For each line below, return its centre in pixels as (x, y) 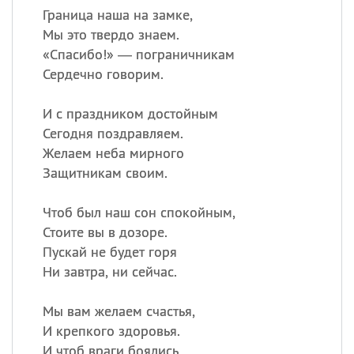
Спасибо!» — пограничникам (142, 54)
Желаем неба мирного (113, 153)
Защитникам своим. (105, 173)
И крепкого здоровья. (111, 331)
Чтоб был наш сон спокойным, (139, 212)
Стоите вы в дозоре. (105, 232)
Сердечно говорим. (103, 74)
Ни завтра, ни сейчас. (109, 271)
